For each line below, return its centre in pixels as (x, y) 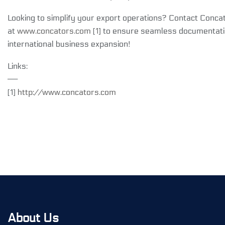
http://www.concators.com (67, 92)
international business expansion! (69, 44)
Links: (18, 66)
